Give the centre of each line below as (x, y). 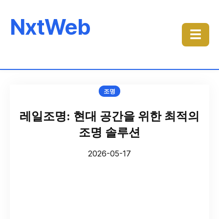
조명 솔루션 (109, 132)
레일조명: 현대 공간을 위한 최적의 (109, 116)
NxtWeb (50, 27)
